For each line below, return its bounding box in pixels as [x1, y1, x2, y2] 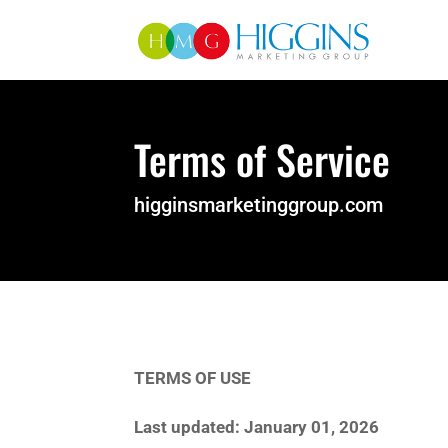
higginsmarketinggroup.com [134, 193, 384, 217]
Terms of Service [134, 129, 391, 189]
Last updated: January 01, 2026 [134, 416, 380, 437]
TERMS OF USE [134, 367, 252, 388]
